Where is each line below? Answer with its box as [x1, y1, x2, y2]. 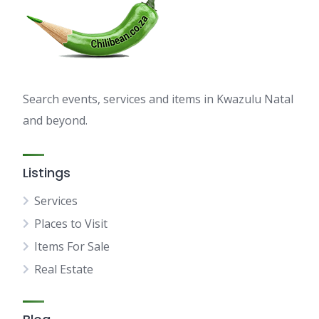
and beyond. [23, 113, 88, 128]
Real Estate [34, 261, 93, 277]
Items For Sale [34, 239, 110, 254]
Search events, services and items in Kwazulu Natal [23, 91, 293, 107]
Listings [23, 164, 70, 182]
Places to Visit [34, 216, 108, 231]
